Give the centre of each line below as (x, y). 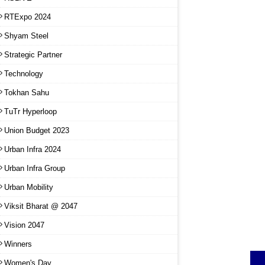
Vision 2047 (24, 225)
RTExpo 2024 (28, 17)
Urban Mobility (29, 187)
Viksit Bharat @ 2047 (41, 206)
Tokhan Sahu (27, 92)
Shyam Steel (26, 35)
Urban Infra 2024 (33, 149)
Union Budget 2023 (37, 130)
